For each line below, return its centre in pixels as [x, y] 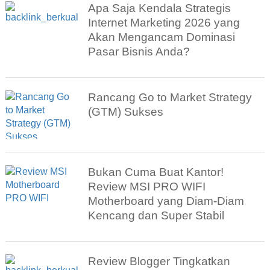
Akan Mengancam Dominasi [162, 37]
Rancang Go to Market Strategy [170, 98]
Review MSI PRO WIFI [147, 187]
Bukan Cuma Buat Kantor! [156, 172]
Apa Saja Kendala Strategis [160, 8]
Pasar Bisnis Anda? [139, 52]
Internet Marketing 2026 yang [164, 23]
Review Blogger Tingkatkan [159, 262]
